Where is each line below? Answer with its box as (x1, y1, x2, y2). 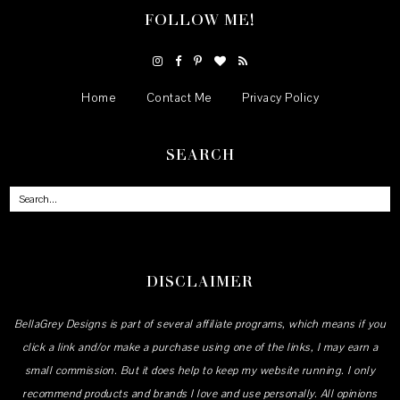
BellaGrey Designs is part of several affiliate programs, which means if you (13, 316, 387, 331)
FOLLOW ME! (145, 10, 255, 29)
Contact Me (146, 89, 212, 106)
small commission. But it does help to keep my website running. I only (24, 362, 376, 378)
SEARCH (165, 144, 235, 163)
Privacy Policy (242, 89, 319, 106)
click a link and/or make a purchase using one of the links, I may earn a (21, 339, 379, 354)
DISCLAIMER (146, 271, 254, 290)
